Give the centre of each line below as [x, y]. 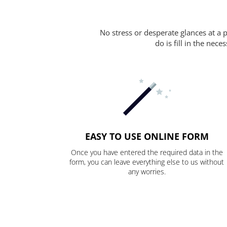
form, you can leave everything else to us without [147, 162]
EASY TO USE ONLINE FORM [147, 137]
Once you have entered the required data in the [147, 153]
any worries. [147, 172]
